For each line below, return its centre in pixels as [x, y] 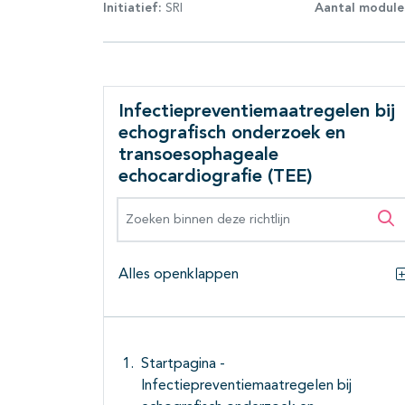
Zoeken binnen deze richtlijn [217, 207]
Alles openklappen [179, 275]
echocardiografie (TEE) [215, 178]
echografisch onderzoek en [232, 134]
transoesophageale [198, 156]
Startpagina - [183, 365]
